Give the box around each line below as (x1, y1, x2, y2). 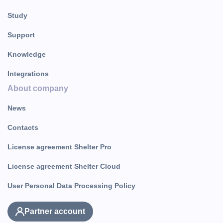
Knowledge (7, 50, 46, 58)
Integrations (7, 70, 49, 78)
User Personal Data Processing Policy (7, 182, 135, 190)
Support (7, 31, 35, 39)
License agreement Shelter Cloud (7, 162, 120, 170)
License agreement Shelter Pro (7, 143, 111, 151)
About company (7, 84, 68, 93)
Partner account (24, 207, 85, 216)
